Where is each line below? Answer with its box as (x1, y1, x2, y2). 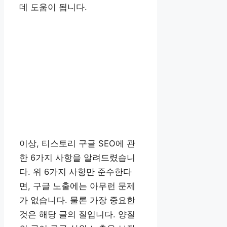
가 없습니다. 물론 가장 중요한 (19, 195, 135, 205)
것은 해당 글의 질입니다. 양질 (19, 209, 135, 219)
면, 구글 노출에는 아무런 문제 (19, 180, 135, 191)
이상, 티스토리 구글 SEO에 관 (19, 138, 135, 148)
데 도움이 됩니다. (19, 2, 87, 12)
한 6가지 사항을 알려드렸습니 (19, 152, 135, 163)
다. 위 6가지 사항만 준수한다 (19, 166, 132, 177)
